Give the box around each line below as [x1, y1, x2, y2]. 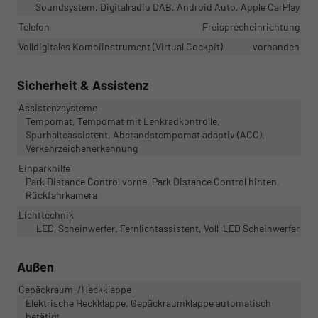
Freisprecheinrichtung [202, 20, 300, 33]
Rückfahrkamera [26, 188, 97, 201]
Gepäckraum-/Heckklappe [18, 283, 131, 295]
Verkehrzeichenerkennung [26, 141, 138, 154]
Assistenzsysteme [18, 101, 97, 114]
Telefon [18, 20, 50, 33]
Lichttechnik [18, 208, 74, 221]
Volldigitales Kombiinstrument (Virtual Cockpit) [18, 40, 223, 53]
